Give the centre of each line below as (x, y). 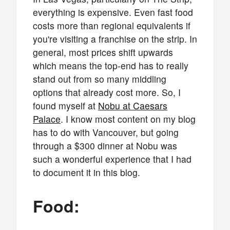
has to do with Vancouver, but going (106, 132)
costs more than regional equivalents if (112, 25)
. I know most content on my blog (128, 119)
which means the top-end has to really (111, 65)
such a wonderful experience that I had (112, 159)
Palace (47, 119)
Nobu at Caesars (133, 106)
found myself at (65, 106)
